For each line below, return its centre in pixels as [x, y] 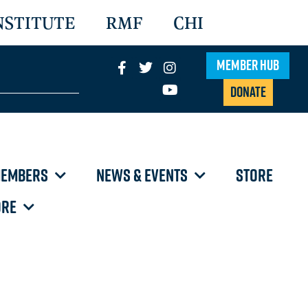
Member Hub [248, 65]
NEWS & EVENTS [142, 175]
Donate [248, 91]
